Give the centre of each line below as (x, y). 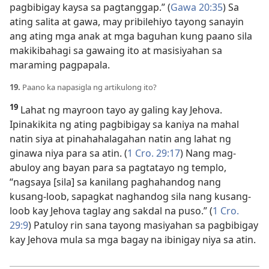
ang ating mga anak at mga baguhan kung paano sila (131, 36)
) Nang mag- (208, 153)
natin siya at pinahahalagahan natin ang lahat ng (120, 139)
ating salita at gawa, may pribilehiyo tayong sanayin (127, 22)
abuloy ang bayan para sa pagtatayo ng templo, (118, 168)
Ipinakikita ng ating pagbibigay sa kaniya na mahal (124, 125)
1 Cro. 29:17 (154, 153)
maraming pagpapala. (60, 65)
